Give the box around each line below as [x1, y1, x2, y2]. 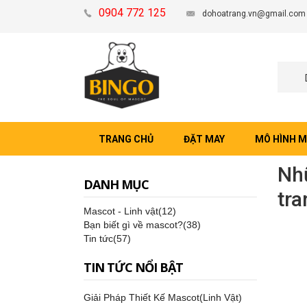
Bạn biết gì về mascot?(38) [84, 219, 201, 230]
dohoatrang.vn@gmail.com [202, 9, 306, 19]
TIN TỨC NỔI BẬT [84, 259, 183, 275]
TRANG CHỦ [99, 134, 153, 145]
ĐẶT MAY [184, 134, 225, 145]
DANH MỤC [84, 176, 149, 193]
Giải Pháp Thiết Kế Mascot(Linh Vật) [84, 292, 242, 303]
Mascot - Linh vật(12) [84, 206, 176, 217]
